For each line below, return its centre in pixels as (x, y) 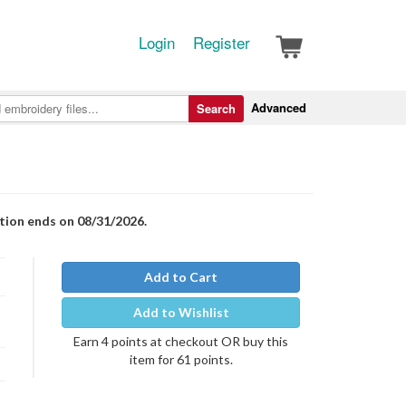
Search (216, 108)
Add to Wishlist (181, 312)
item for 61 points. (181, 359)
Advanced (279, 107)
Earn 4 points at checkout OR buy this (181, 341)
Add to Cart (181, 277)
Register (222, 42)
